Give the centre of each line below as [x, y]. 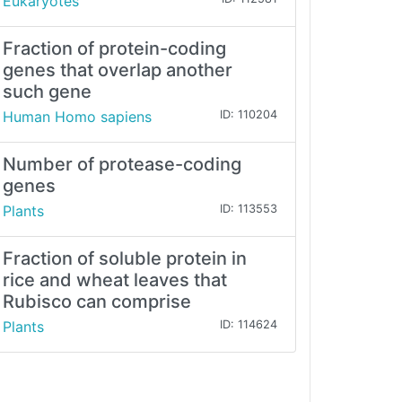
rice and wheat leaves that [115, 280]
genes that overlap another [118, 70]
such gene [47, 92]
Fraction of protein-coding [114, 49]
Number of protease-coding [122, 165]
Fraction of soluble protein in [125, 259]
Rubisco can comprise [97, 302]
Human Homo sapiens [77, 117]
